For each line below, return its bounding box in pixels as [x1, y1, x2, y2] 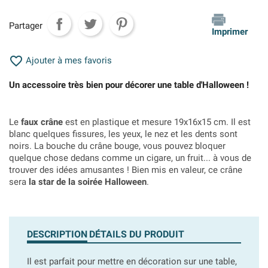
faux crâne [21, 117, 63, 127]
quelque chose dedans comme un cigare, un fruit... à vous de [9, 153, 251, 163]
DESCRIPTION [27, 229, 87, 240]
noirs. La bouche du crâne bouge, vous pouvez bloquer [9, 141, 226, 151]
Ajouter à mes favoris [23, 54, 112, 66]
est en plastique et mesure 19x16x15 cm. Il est [63, 117, 251, 127]
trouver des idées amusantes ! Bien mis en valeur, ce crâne [9, 165, 242, 175]
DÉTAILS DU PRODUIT [89, 229, 185, 240]
